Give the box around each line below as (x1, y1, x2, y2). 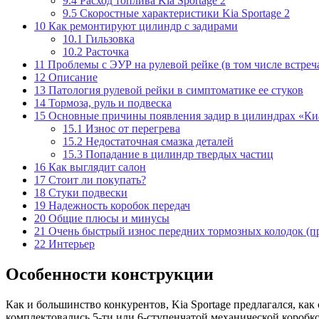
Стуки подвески (46, 186, 127, 199)
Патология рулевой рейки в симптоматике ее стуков (46, 83, 303, 96)
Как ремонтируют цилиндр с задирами (46, 19, 238, 32)
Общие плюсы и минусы (46, 211, 169, 224)
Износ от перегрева (83, 122, 180, 135)
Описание (46, 70, 98, 83)
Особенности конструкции (6, 264, 214, 283)
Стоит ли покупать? (46, 173, 146, 186)
